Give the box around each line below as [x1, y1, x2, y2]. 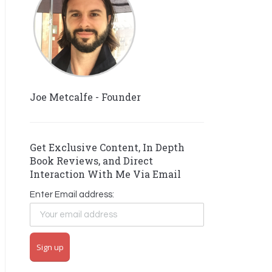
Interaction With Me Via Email [30, 168, 181, 180]
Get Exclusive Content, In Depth [30, 141, 185, 154]
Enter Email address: [30, 190, 114, 199]
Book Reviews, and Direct [30, 154, 153, 167]
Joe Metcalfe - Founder [30, 90, 141, 103]
